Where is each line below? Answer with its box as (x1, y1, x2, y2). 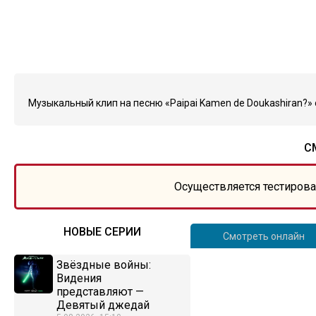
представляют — (56, 285, 144, 298)
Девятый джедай (56, 298, 150, 312)
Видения (56, 272, 102, 285)
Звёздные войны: (56, 258, 151, 272)
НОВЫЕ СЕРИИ (63, 225, 141, 238)
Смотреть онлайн (222, 231, 305, 242)
